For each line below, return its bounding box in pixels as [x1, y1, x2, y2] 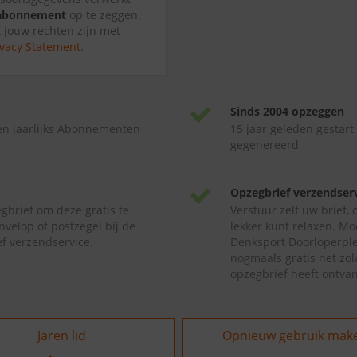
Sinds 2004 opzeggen [230, 104, 344, 119]
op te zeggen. [66, 7, 141, 22]
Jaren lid [37, 327, 86, 344]
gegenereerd [230, 137, 299, 152]
